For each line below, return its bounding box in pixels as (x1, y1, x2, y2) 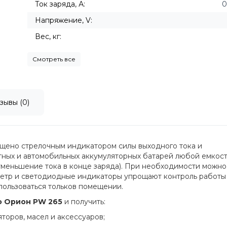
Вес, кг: (35, 32, 61, 41)
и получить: (62, 197, 105, 206)
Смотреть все (32, 55, 75, 63)
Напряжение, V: (35, 16, 92, 25)
